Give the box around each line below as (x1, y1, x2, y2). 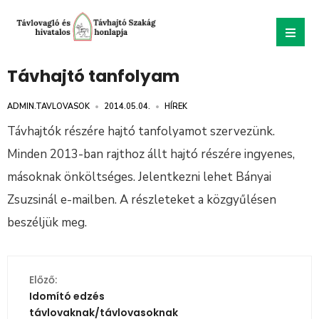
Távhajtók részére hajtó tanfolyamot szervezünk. (7, 122, 275, 140)
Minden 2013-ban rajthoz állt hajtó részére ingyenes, (7, 145, 295, 162)
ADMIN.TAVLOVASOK (7, 100, 90, 112)
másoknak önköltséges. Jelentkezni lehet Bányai (7, 168, 271, 185)
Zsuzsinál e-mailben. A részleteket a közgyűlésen (7, 191, 276, 208)
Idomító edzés (29, 288, 105, 303)
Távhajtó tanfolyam (7, 64, 179, 88)
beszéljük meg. (7, 214, 93, 231)
